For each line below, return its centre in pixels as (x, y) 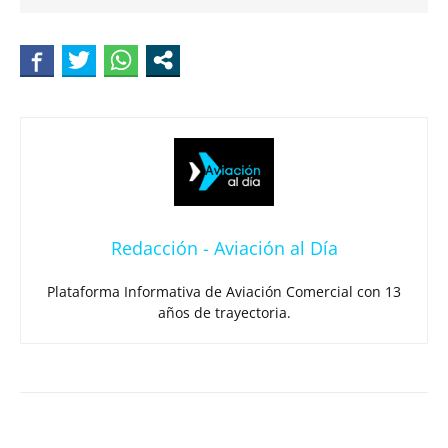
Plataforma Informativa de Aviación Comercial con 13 (224, 291)
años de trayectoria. (224, 312)
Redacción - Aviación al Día (224, 247)
